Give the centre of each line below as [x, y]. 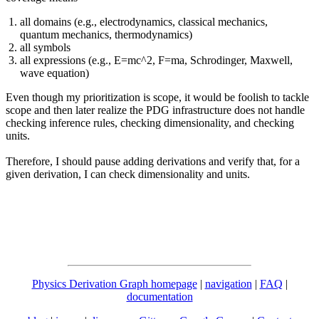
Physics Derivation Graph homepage [114, 283]
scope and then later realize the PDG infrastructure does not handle [155, 110]
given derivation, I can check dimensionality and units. [129, 174]
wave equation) [54, 73]
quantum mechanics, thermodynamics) [106, 34]
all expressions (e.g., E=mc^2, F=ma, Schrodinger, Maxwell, [156, 60]
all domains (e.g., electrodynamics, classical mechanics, [144, 21]
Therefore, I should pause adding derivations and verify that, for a [153, 161]
